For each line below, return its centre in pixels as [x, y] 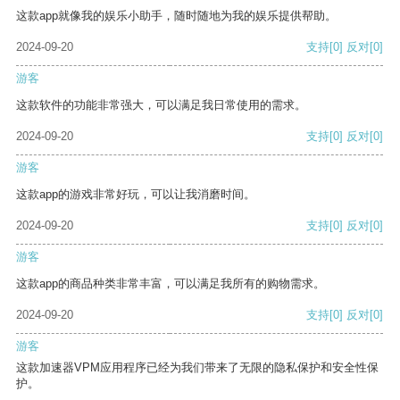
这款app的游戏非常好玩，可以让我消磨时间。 [136, 195]
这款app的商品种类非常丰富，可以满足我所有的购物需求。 [171, 284]
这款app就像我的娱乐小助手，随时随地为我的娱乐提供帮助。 [176, 16]
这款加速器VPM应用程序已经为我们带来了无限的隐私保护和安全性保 [197, 368]
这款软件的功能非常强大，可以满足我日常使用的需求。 [161, 105]
